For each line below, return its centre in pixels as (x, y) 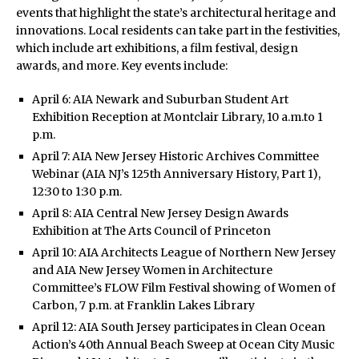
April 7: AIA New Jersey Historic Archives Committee (175, 157)
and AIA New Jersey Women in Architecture (152, 270)
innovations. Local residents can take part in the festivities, (178, 31)
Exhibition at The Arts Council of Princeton (151, 231)
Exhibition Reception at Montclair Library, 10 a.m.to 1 (177, 117)
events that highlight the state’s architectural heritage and (176, 13)
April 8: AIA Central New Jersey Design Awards (160, 214)
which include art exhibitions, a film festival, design (157, 48)
